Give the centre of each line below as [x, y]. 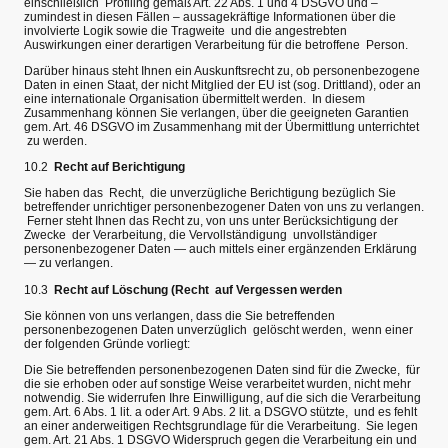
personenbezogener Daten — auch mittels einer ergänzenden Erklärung [220, 249]
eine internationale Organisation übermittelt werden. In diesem [194, 98]
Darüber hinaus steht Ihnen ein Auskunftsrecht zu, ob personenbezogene [222, 70]
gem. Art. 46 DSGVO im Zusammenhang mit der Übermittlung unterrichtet [221, 126]
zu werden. [55, 140]
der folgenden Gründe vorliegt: [107, 343]
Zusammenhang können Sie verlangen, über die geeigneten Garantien [216, 112]
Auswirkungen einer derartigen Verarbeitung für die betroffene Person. [216, 44]
